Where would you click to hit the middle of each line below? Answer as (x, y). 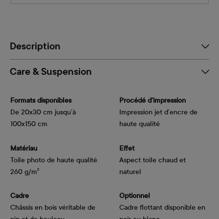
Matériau (24, 148)
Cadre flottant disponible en (162, 208)
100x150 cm (29, 124)
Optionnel (135, 196)
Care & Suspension (51, 72)
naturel (130, 172)
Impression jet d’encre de (158, 112)
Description (35, 46)
